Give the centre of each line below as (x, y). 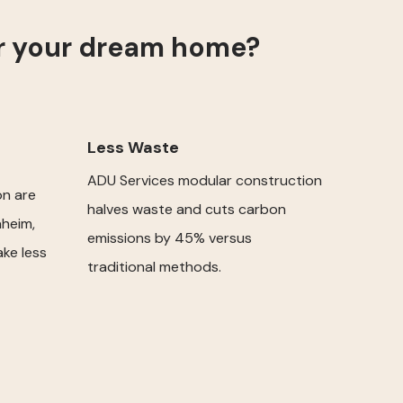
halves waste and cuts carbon (187, 209)
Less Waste (133, 147)
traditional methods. (154, 266)
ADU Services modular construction (205, 180)
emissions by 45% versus (170, 237)
